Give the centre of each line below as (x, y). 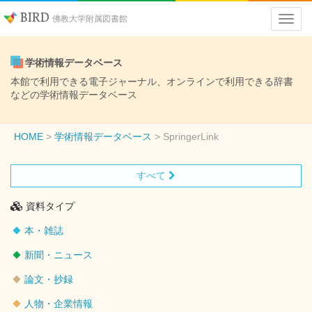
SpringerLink (191, 136)
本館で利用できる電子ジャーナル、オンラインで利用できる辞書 (152, 81)
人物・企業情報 (58, 304)
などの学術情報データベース (74, 95)
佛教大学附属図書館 (90, 18)
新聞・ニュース (58, 255)
